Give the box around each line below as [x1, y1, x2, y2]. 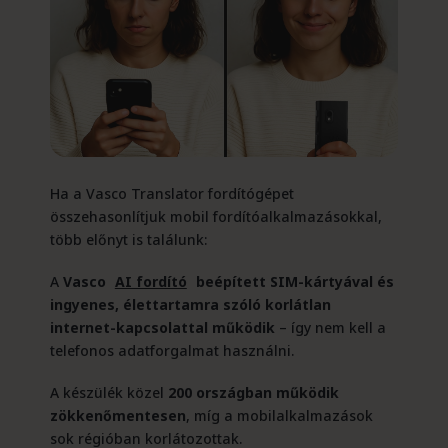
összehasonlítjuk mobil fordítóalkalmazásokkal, [49, 207, 382, 227]
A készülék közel [49, 383, 168, 403]
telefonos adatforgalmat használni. [49, 341, 294, 361]
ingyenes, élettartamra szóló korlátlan [49, 295, 331, 315]
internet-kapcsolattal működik [49, 318, 275, 338]
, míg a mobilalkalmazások [185, 406, 373, 426]
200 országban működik [167, 383, 339, 403]
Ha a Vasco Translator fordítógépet [49, 184, 294, 204]
